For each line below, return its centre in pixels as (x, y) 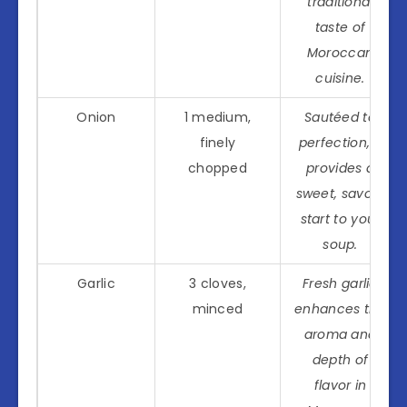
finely (218, 142)
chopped (218, 168)
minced (218, 308)
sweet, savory (340, 193)
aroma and (340, 334)
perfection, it (340, 142)
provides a (340, 168)
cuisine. (340, 78)
